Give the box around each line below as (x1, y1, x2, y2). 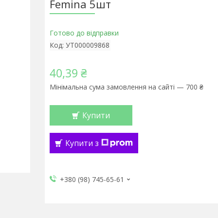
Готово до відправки (49, 28, 119, 37)
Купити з (65, 138, 99, 148)
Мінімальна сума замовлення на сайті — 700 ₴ (49, 82, 203, 91)
